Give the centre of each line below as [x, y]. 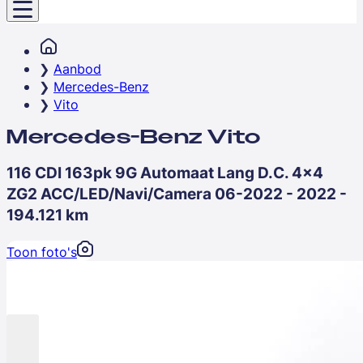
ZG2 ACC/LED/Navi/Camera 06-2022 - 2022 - [177, 193]
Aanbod [77, 69]
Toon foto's [42, 252]
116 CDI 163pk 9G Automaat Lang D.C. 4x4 [165, 172]
